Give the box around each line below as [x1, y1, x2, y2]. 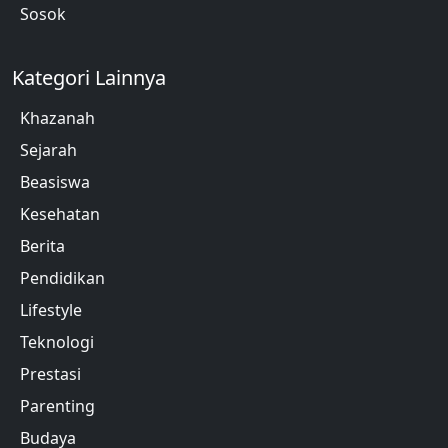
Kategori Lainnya [12, 63, 166, 91]
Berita [20, 234, 65, 257]
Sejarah [20, 138, 77, 161]
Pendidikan [20, 266, 105, 289]
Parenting [20, 394, 95, 417]
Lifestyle [20, 298, 82, 321]
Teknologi [20, 330, 94, 353]
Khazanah [20, 106, 95, 129]
